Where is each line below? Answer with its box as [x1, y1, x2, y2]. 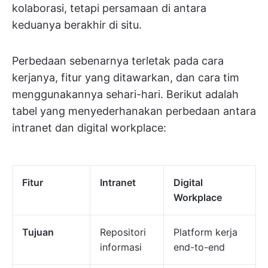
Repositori [100, 226, 146, 238]
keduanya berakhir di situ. [12, 19, 142, 31]
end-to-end [173, 241, 225, 253]
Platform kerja [173, 226, 237, 238]
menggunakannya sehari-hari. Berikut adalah [12, 88, 239, 100]
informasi [100, 241, 142, 253]
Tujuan [22, 226, 54, 238]
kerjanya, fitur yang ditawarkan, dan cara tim [12, 71, 239, 84]
